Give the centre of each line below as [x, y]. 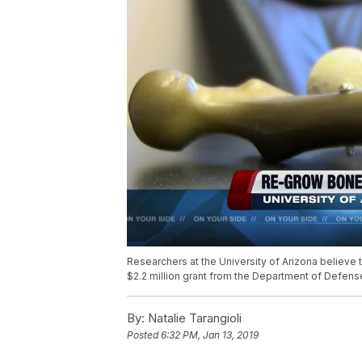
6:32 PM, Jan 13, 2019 [210, 335]
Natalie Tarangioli [193, 318]
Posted [144, 335]
